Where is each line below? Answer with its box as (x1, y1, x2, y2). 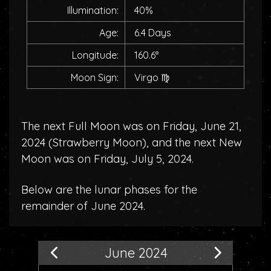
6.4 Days (134, 27, 171, 39)
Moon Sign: (71, 71, 119, 83)
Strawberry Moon (53, 135, 142, 149)
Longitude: (72, 49, 119, 61)
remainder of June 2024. (21, 199, 145, 213)
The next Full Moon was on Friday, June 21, (21, 119, 241, 133)
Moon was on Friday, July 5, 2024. (21, 152, 194, 166)
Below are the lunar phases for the (21, 183, 197, 197)
